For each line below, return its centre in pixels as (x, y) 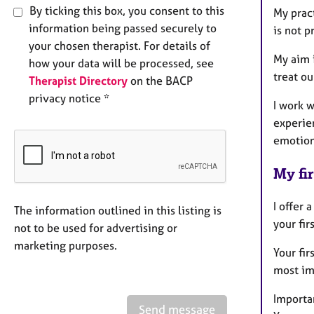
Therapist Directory (78, 81)
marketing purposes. (66, 246)
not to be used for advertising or (96, 228)
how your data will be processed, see (121, 63)
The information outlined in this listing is (118, 211)
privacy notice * (69, 98)
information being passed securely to (123, 28)
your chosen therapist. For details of (120, 46)
